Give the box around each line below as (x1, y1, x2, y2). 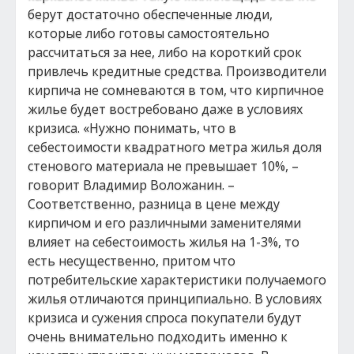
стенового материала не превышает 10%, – (28, 157, 299, 175)
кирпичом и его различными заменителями (28, 214, 301, 232)
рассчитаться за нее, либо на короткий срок (28, 43, 302, 61)
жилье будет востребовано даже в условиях (28, 100, 303, 118)
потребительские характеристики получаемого (28, 271, 326, 288)
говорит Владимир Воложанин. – (28, 176, 235, 194)
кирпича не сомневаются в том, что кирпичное (28, 81, 324, 99)
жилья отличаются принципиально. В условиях (28, 290, 322, 307)
